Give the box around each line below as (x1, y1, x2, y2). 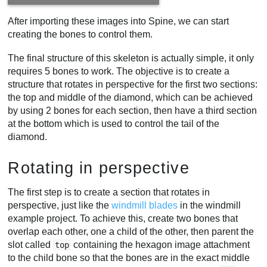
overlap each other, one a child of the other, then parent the (8, 226, 254, 237)
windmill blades (111, 200, 178, 210)
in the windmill (178, 200, 241, 210)
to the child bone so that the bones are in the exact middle (8, 252, 250, 263)
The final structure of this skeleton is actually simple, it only (8, 52, 254, 63)
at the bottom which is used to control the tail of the (8, 118, 220, 129)
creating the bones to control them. (8, 29, 153, 40)
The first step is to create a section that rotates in (8, 187, 210, 197)
